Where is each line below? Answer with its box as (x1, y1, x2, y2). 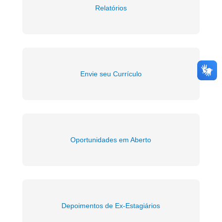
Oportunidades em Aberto (70, 135, 152, 144)
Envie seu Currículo (80, 69, 142, 78)
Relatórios (95, 3, 127, 12)
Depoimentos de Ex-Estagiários (61, 201, 161, 210)
